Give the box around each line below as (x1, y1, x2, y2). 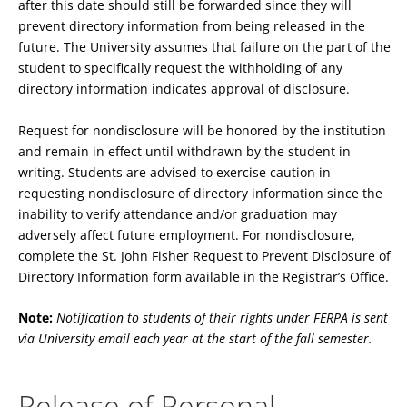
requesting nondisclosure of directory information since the (18, 184, 382, 202)
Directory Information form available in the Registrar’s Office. (18, 267, 389, 285)
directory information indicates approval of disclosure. (18, 80, 350, 98)
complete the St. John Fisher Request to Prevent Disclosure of (18, 246, 391, 264)
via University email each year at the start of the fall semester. (18, 330, 372, 348)
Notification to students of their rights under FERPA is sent (56, 309, 388, 327)
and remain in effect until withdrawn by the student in (18, 142, 351, 160)
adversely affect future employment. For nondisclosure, (18, 225, 355, 243)
